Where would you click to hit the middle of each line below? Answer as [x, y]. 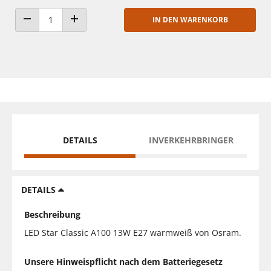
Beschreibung [52, 214]
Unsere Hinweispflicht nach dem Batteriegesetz [123, 261]
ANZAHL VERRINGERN [62, 30]
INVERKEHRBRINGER [191, 140]
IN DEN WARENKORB [190, 19]
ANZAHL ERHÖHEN [104, 30]
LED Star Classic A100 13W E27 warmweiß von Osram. [133, 232]
